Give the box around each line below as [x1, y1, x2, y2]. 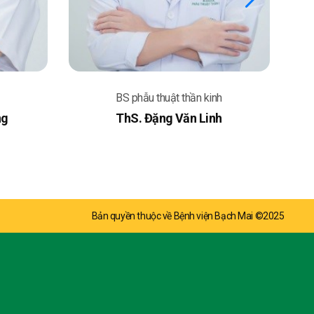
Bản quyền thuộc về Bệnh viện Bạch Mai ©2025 [91, 210, 285, 221]
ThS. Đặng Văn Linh [116, 111, 222, 126]
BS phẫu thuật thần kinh [116, 91, 222, 105]
